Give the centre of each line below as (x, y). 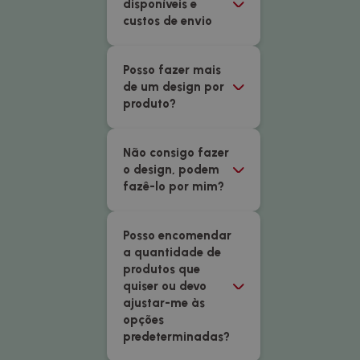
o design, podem (171, 170)
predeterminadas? (176, 337)
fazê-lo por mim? (173, 186)
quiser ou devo (164, 286)
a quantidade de (172, 252)
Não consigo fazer (176, 153)
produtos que (161, 269)
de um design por (173, 87)
